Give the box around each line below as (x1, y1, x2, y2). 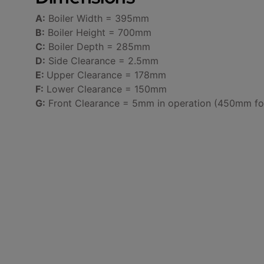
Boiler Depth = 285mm (45, 40, 150, 52)
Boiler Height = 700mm (45, 26, 151, 38)
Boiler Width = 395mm (45, 12, 149, 24)
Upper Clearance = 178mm (47, 68, 166, 81)
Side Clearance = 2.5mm (45, 54, 159, 67)
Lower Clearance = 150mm (44, 82, 167, 95)
